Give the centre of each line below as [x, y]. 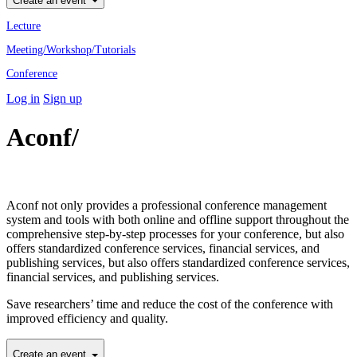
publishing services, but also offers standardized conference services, [178, 263]
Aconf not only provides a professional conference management [167, 206]
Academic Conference [187, 138]
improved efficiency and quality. [87, 319]
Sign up [63, 98]
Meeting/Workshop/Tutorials [71, 49]
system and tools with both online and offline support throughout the [178, 220]
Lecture [24, 25]
